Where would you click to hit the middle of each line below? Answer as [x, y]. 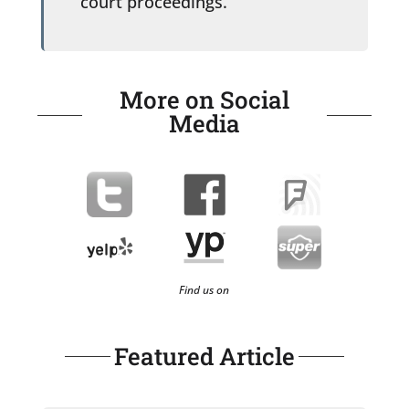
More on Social [204, 99]
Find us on [204, 289]
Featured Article [204, 356]
